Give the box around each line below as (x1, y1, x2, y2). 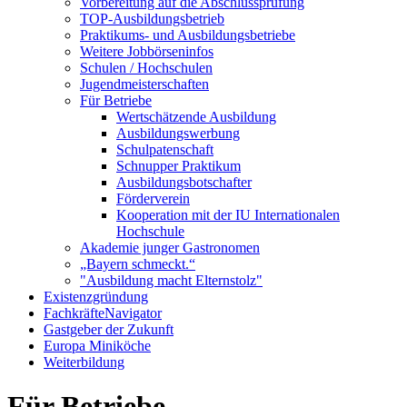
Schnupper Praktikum (116, 157, 241, 174)
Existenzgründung (44, 288, 148, 304)
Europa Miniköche (44, 337, 151, 353)
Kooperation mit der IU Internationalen (116, 206, 340, 223)
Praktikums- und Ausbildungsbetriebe (80, 26, 295, 43)
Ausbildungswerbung (116, 124, 240, 141)
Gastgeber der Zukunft (44, 321, 174, 337)
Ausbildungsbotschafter (116, 174, 252, 190)
